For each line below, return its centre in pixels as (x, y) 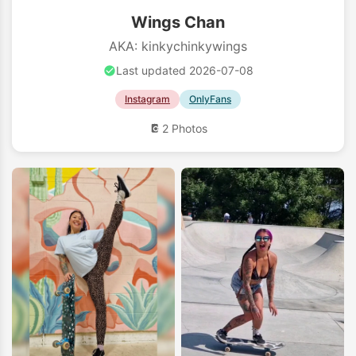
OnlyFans (210, 99)
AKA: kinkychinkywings (178, 46)
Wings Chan (178, 22)
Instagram (147, 99)
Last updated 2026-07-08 (184, 70)
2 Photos (184, 128)
